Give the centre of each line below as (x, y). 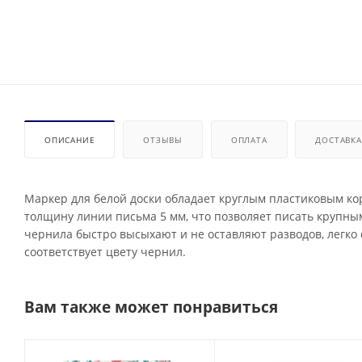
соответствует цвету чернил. (105, 252)
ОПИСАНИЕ (70, 140)
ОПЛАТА (249, 140)
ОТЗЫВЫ (163, 140)
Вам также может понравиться (151, 306)
